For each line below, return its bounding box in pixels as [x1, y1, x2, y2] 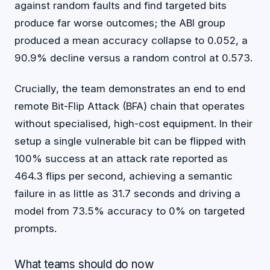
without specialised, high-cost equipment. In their [14, 117, 253, 130]
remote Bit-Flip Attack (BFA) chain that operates [14, 99, 245, 112]
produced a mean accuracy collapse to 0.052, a [14, 34, 248, 47]
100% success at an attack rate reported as [14, 152, 228, 165]
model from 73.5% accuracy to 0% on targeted [14, 204, 245, 217]
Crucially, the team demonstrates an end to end [14, 82, 245, 95]
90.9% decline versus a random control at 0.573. [14, 52, 253, 64]
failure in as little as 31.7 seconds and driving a [14, 187, 240, 199]
